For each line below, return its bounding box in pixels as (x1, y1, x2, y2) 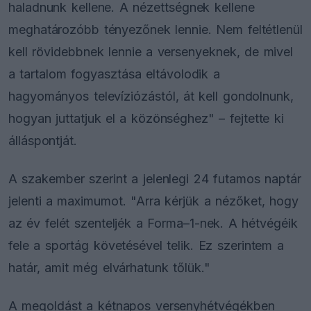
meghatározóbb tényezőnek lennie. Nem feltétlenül (8, 22, 303, 37)
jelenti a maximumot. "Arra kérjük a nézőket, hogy (8, 193, 299, 208)
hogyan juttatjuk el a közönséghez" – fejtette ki (8, 110, 284, 126)
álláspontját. (8, 133, 78, 148)
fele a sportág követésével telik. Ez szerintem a (8, 237, 284, 253)
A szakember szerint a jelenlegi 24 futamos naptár (8, 171, 301, 186)
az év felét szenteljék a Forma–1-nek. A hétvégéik (8, 215, 298, 230)
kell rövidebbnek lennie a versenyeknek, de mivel (8, 44, 294, 59)
